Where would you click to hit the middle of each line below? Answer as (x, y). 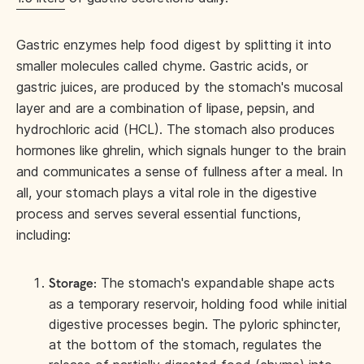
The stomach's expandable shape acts (216, 282)
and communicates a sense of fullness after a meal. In (180, 171)
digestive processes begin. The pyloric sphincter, (195, 324)
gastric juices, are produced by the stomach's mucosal (180, 87)
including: (43, 234)
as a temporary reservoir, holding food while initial (198, 303)
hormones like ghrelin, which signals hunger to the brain (181, 150)
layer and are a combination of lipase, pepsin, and (166, 108)
